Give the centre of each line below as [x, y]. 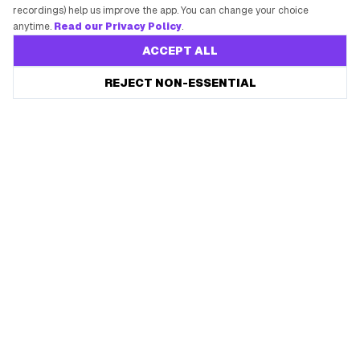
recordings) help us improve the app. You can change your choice [161, 10]
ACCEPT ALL [180, 51]
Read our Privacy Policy [118, 27]
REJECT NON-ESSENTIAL [180, 83]
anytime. [32, 27]
